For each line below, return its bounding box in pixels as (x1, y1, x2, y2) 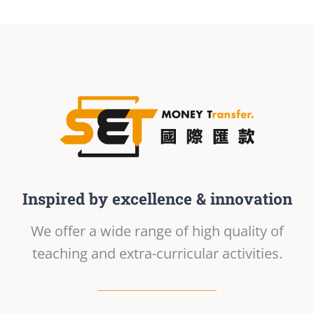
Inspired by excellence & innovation (22, 188, 292, 209)
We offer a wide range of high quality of (30, 221, 284, 240)
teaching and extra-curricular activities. (32, 243, 282, 263)
